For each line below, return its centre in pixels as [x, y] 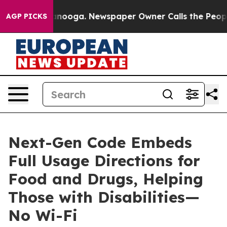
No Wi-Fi [43, 215]
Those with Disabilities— [104, 197]
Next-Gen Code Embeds [100, 142]
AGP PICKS [27, 16]
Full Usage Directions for [104, 161]
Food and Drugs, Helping [106, 179]
